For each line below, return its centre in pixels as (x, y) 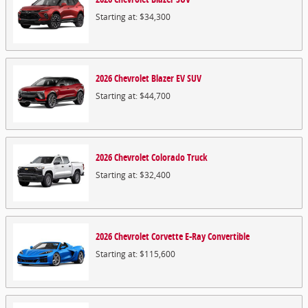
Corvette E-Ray (178, 236)
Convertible (229, 236)
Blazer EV (168, 78)
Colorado (168, 157)
